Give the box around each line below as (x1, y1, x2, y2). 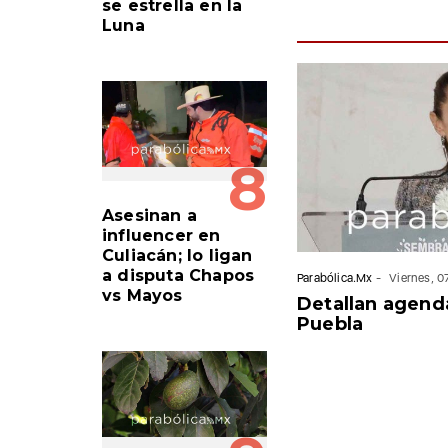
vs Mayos (102, 285, 183, 305)
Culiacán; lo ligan (102, 245, 253, 265)
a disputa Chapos (102, 265, 255, 285)
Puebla (297, 312, 364, 335)
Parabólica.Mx (297, 270, 373, 285)
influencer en (102, 225, 221, 245)
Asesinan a (102, 205, 197, 225)
